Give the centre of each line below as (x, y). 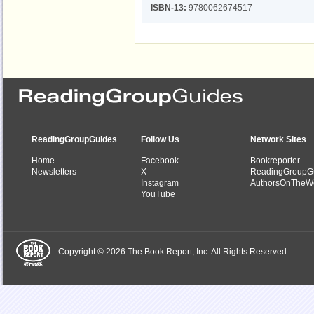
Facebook (160, 161)
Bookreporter (275, 161)
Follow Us (160, 140)
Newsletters (54, 172)
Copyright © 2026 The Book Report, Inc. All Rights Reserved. (173, 252)
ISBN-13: (169, 8)
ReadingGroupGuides (74, 140)
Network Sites (278, 140)
